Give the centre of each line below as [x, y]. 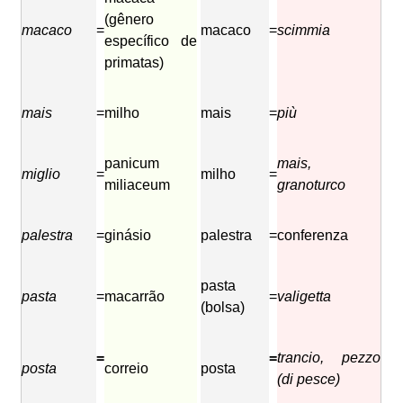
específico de [151, 41]
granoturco [312, 185]
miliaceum [138, 185]
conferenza [313, 236]
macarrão [135, 297]
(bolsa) [223, 308]
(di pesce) [309, 380]
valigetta [304, 297]
